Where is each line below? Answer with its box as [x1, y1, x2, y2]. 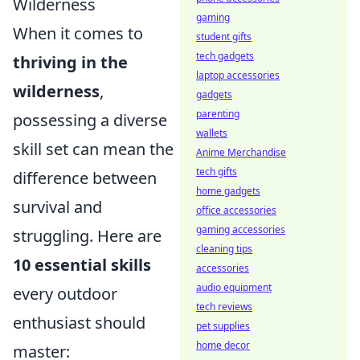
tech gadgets [196, 49, 254, 63]
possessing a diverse [13, 108, 167, 131]
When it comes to [13, 22, 143, 44]
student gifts [196, 30, 252, 43]
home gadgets [196, 184, 260, 198]
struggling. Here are [13, 224, 162, 247]
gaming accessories [196, 223, 285, 236]
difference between [13, 166, 157, 189]
